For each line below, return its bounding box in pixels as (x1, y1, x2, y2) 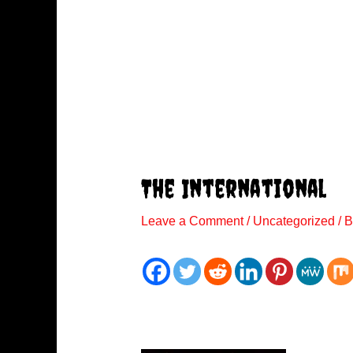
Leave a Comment (140, 214, 243, 229)
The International (140, 174, 326, 204)
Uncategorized (252, 214, 335, 229)
